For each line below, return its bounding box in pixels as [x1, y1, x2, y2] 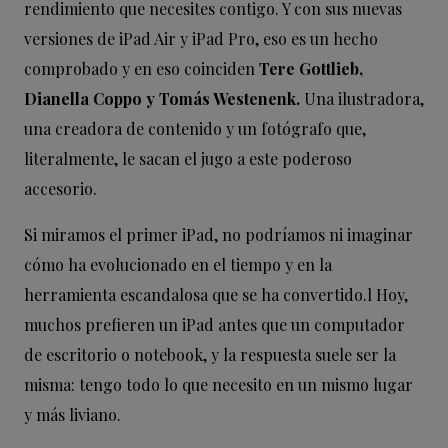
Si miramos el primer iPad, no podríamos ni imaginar [24, 224, 413, 245]
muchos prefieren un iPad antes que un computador [24, 314, 405, 335]
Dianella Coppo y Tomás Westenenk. [24, 88, 300, 109]
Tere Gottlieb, [255, 58, 363, 79]
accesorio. [24, 178, 97, 199]
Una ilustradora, [300, 88, 424, 109]
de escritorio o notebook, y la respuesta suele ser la [24, 344, 396, 365]
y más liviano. [24, 404, 121, 425]
